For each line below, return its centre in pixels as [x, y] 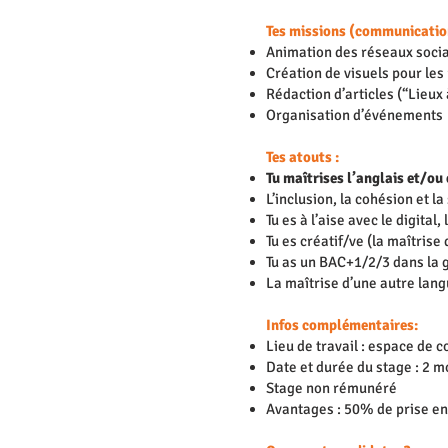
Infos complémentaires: [343, 325]
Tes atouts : [304, 157]
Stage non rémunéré [331, 388]
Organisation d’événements [354, 115]
